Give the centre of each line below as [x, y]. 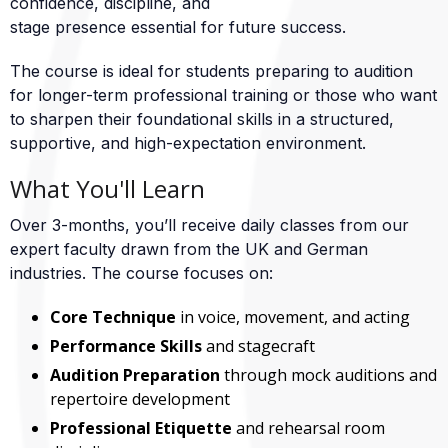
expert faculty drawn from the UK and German [189, 249]
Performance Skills [126, 346]
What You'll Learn [107, 188]
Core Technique [113, 317]
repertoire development [140, 399]
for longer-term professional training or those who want [223, 95]
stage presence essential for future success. [178, 27]
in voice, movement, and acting [293, 317]
